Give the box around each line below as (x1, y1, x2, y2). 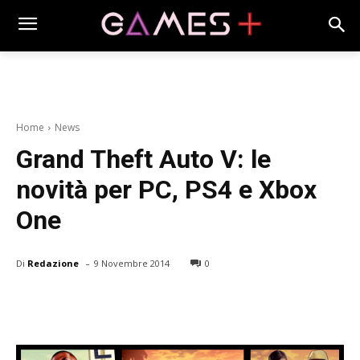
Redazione (27, 256, 79, 269)
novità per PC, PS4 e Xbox (16, 174, 317, 206)
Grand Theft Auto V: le (16, 144, 271, 175)
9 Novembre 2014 (94, 257, 170, 270)
